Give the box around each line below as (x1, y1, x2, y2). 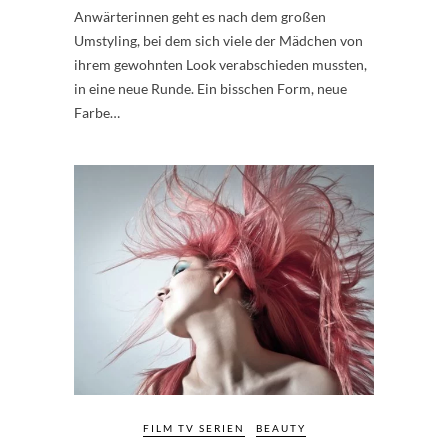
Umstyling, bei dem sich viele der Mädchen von (74, 31, 363, 49)
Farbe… (74, 103, 120, 121)
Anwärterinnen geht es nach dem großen (74, 7, 326, 25)
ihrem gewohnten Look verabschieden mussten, (74, 55, 367, 73)
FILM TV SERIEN (142, 422, 245, 435)
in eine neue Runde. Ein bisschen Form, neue (74, 79, 347, 97)
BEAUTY (255, 422, 306, 435)
